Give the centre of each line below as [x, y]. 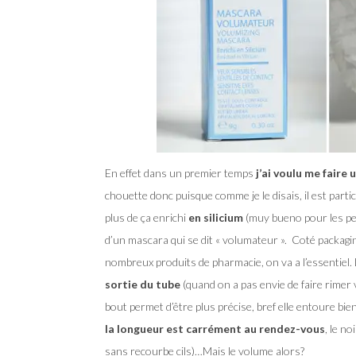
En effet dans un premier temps [179, 172]
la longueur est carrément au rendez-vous [215, 328]
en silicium [216, 217]
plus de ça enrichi [147, 217]
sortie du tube [143, 284]
